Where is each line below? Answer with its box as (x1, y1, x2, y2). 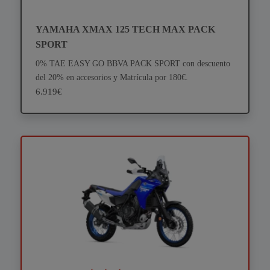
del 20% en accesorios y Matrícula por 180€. (35, 72, 188, 83)
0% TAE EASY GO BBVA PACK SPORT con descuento (35, 58, 230, 69)
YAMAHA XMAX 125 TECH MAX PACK (35, 24, 215, 35)
